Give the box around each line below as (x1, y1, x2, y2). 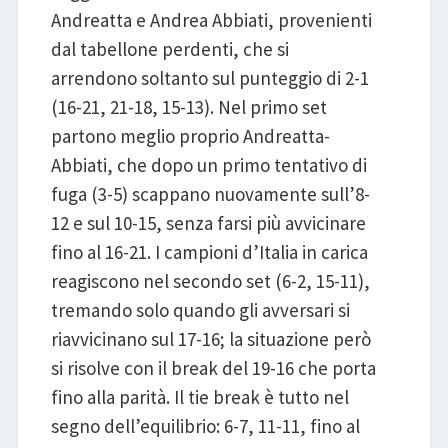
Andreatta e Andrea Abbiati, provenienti (50, 8, 372, 33)
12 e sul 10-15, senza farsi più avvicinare (50, 211, 366, 236)
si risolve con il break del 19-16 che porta (50, 356, 376, 381)
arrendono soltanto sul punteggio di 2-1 (50, 66, 369, 91)
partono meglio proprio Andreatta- (50, 124, 330, 149)
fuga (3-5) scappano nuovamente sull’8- (50, 182, 370, 207)
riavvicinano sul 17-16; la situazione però (50, 327, 371, 352)
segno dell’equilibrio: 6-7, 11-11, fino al (50, 414, 360, 439)
